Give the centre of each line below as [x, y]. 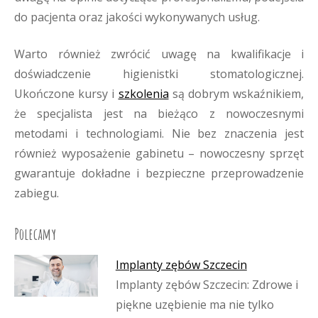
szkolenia [143, 94]
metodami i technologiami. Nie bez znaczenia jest [159, 133]
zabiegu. [37, 193]
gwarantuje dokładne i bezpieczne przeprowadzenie [159, 173]
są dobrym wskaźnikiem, [236, 94]
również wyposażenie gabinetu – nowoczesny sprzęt [159, 153]
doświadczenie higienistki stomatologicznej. [159, 74]
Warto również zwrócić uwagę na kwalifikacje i [159, 54]
